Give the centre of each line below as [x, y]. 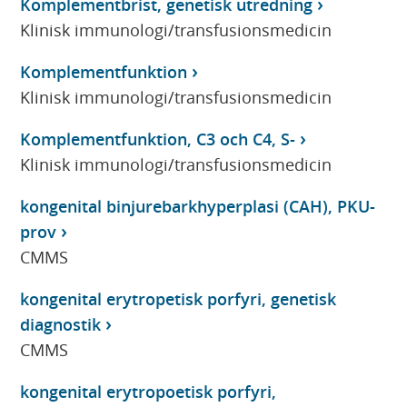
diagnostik [61, 324]
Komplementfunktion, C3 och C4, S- [158, 139]
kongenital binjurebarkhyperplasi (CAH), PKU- [198, 206]
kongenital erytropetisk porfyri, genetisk [179, 298]
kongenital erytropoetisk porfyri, [149, 391]
